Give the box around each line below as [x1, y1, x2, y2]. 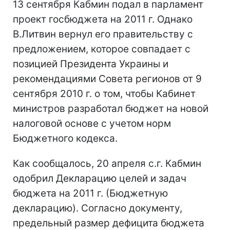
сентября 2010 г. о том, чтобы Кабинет [13, 87, 196, 100]
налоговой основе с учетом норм [13, 117, 171, 129]
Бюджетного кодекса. [13, 132, 118, 144]
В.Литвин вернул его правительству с [13, 28, 193, 40]
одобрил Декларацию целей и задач [13, 172, 186, 184]
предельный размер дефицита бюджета [13, 217, 204, 229]
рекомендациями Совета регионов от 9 [13, 72, 202, 85]
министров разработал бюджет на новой [13, 102, 208, 114]
